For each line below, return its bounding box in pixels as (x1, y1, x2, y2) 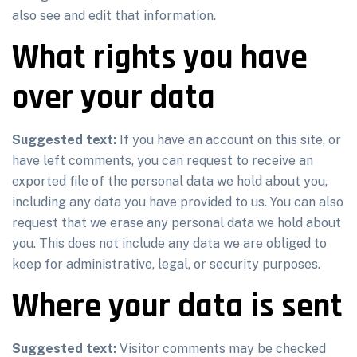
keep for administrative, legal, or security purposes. (12, 257, 320, 272)
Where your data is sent (12, 285, 343, 328)
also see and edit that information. (12, 8, 216, 23)
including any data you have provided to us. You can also (12, 194, 343, 210)
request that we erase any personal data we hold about (12, 215, 341, 230)
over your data (12, 76, 215, 120)
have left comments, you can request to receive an (12, 153, 313, 168)
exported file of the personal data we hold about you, (12, 174, 328, 189)
